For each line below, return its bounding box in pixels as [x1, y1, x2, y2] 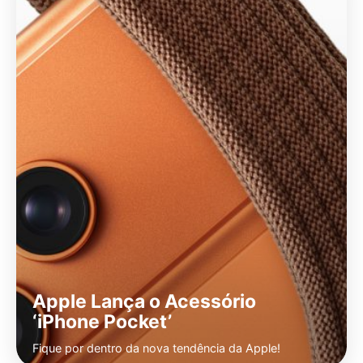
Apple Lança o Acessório [32, 289, 257, 313]
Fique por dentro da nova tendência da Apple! [32, 341, 281, 356]
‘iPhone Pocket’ [32, 310, 173, 333]
